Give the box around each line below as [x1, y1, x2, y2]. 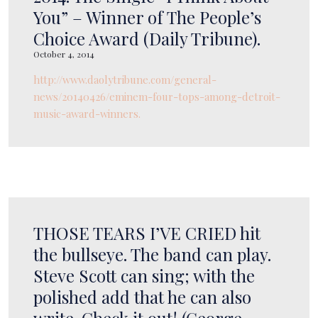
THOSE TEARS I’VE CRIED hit [33, 221, 261, 244]
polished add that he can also [33, 285, 251, 308]
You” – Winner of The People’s [33, 5, 261, 28]
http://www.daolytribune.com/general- [33, 72, 216, 87]
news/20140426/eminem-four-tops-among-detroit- [33, 89, 280, 104]
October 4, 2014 [33, 48, 94, 60]
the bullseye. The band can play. [33, 242, 271, 265]
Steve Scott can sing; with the [33, 263, 255, 287]
